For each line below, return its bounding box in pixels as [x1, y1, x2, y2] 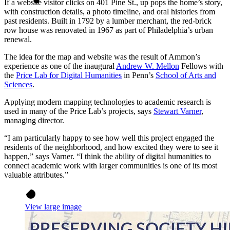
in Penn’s [122, 71, 156, 80]
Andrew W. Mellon [116, 62, 179, 71]
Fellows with [179, 62, 223, 71]
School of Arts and [156, 71, 216, 80]
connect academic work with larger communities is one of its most [4, 161, 217, 170]
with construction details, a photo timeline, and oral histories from [4, 7, 215, 16]
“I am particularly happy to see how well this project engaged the [4, 133, 214, 143]
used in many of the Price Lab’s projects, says [4, 107, 154, 116]
